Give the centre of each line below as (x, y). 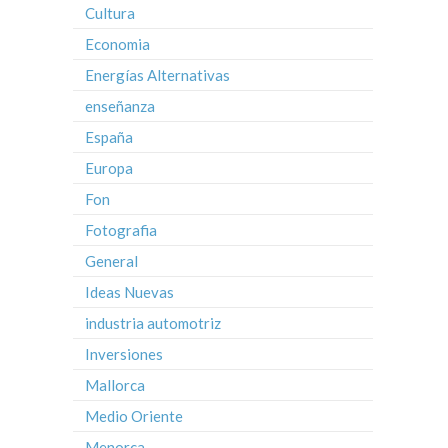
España (109, 137)
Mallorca (115, 385)
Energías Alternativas (157, 75)
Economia (117, 44)
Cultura (110, 13)
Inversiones (124, 354)
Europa (109, 168)
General (111, 261)
